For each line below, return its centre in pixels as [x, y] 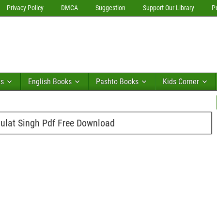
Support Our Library [169, 8]
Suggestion [110, 8]
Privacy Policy [25, 8]
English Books [50, 82]
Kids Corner [181, 82]
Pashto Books [117, 82]
